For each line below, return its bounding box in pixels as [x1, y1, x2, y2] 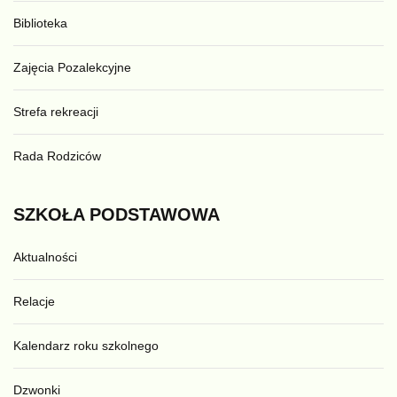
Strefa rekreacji [13, 105, 98, 120]
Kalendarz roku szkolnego [13, 339, 159, 354]
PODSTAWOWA [90, 205, 220, 225]
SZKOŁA [13, 205, 84, 225]
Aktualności [13, 250, 77, 265]
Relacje [13, 294, 55, 309]
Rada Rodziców [13, 149, 101, 164]
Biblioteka [13, 16, 67, 31]
